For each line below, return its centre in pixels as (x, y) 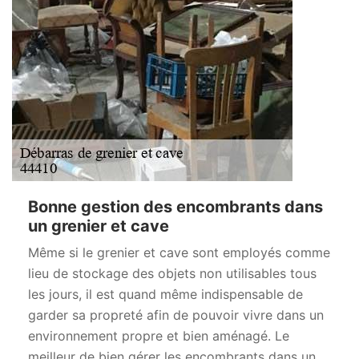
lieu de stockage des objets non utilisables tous (172, 273)
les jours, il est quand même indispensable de (165, 294)
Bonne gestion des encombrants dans (175, 207)
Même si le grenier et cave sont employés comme (179, 252)
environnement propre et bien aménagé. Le (159, 336)
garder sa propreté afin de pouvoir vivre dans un (176, 315)
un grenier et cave (99, 226)
